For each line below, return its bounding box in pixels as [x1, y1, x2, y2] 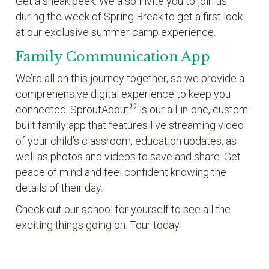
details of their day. [16, 181, 103, 195]
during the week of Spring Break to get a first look [16, 10, 243, 23]
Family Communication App [16, 49, 211, 65]
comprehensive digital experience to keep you [16, 88, 231, 101]
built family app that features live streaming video [16, 119, 244, 132]
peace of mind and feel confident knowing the [16, 166, 227, 179]
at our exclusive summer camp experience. [16, 26, 216, 39]
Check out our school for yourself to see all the [16, 203, 231, 216]
